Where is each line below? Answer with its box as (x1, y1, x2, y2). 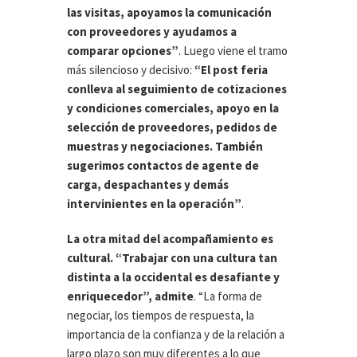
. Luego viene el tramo (178, 43, 288, 59)
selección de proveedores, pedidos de (67, 120, 277, 135)
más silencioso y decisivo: (67, 62, 194, 78)
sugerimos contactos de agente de (67, 158, 259, 174)
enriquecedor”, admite (67, 288, 194, 304)
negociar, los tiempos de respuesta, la (67, 308, 254, 324)
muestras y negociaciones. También (67, 139, 263, 155)
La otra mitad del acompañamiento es (67, 231, 273, 247)
